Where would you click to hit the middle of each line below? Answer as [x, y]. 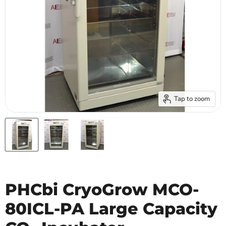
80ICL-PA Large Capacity [111, 209]
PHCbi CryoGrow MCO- [102, 190]
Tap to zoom [192, 99]
